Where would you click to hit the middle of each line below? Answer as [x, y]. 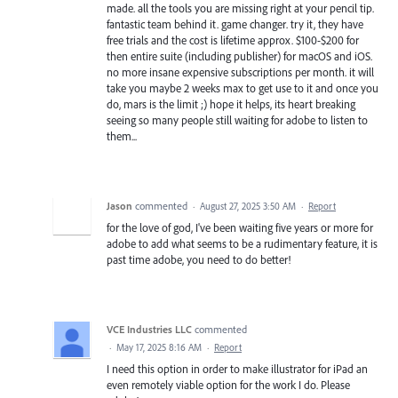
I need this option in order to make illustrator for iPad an [237, 368]
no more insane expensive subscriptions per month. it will [240, 72]
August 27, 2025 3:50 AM [248, 206]
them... [122, 135]
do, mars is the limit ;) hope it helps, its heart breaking [231, 103]
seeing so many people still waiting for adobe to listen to [237, 119]
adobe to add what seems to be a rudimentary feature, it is [242, 243]
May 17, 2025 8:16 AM [159, 347]
